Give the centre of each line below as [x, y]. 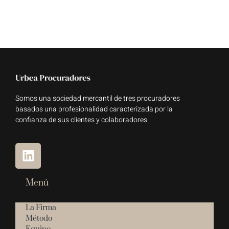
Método [39, 218]
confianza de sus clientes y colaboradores [81, 120]
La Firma [41, 208]
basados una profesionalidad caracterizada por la [94, 109]
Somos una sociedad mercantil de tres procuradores [98, 99]
